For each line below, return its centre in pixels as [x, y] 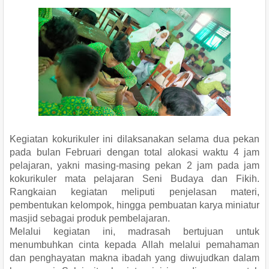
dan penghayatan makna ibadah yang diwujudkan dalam [134, 258]
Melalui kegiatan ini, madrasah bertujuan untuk [134, 231]
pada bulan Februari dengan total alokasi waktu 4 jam [134, 152]
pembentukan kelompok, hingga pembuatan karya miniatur [134, 205]
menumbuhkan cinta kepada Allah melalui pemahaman [134, 244]
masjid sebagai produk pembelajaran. [90, 218]
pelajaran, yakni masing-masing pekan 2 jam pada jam [134, 165]
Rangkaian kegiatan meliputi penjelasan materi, [134, 192]
